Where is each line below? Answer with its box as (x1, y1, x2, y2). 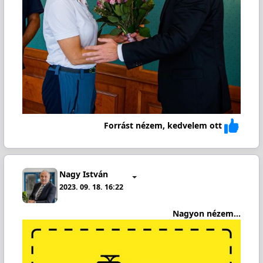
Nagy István (59, 168, 109, 180)
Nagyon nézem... (173, 207, 241, 219)
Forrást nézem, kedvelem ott (104, 119, 222, 131)
